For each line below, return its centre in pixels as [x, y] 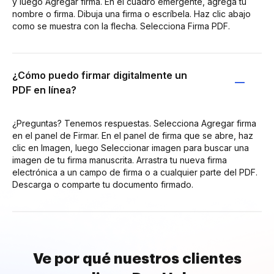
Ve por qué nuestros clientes [137, 258]
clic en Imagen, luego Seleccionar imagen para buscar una [131, 147]
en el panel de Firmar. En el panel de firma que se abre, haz [133, 135]
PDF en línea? [44, 90]
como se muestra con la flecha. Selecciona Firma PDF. [121, 26]
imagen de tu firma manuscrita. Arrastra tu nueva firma [120, 160]
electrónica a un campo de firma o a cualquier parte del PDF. [135, 172]
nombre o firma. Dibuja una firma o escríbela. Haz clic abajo [131, 13]
